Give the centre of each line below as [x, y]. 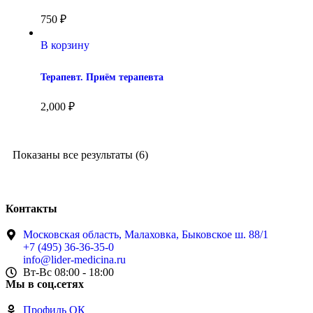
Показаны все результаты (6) [80, 154]
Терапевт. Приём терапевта [102, 77]
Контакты [31, 208]
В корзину [65, 45]
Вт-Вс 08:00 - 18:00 [68, 272]
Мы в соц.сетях [45, 284]
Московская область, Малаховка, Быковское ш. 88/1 [146, 234]
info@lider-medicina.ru [74, 259]
